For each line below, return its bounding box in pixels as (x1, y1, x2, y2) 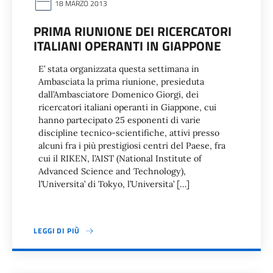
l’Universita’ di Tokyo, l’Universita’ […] (38, 179, 190, 190)
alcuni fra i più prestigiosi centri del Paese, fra (38, 140, 225, 151)
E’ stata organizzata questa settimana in (38, 63, 199, 74)
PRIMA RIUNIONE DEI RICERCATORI (34, 21, 232, 41)
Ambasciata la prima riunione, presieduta (38, 76, 204, 87)
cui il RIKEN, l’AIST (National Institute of (38, 153, 202, 164)
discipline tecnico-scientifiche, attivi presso (38, 127, 219, 138)
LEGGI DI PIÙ (34, 225, 80, 236)
